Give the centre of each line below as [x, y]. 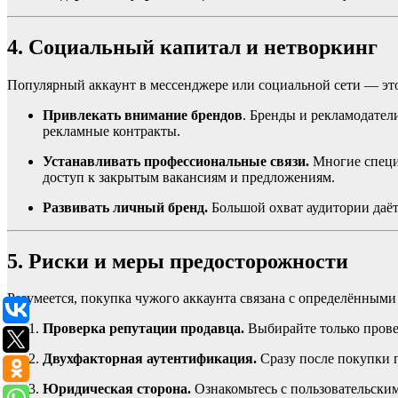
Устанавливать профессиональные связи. [176, 161]
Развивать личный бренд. [125, 207]
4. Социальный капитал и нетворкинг [192, 47]
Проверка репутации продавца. [143, 329]
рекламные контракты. [111, 131]
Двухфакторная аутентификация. [150, 359]
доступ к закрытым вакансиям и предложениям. [189, 177]
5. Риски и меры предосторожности [178, 261]
